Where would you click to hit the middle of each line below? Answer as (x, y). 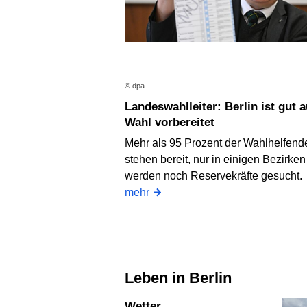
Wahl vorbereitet (170, 123)
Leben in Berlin (183, 278)
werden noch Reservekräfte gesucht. (215, 175)
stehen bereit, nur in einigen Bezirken (215, 159)
